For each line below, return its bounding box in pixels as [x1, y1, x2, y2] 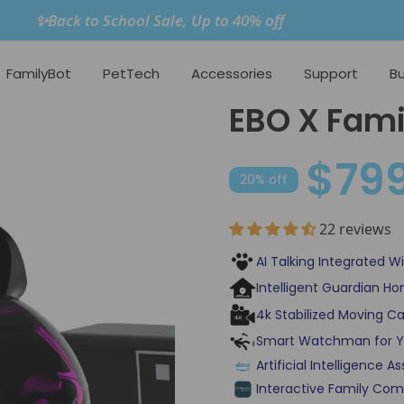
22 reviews [319, 219, 391, 240]
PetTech [102, 63, 160, 83]
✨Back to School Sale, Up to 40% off [35, 9, 284, 31]
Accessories [190, 63, 272, 83]
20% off [240, 170, 288, 189]
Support [303, 63, 358, 83]
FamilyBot [5, 63, 71, 83]
